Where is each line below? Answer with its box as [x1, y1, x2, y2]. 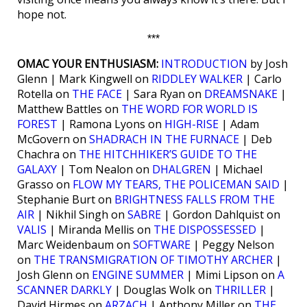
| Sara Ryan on [122, 86, 204, 101]
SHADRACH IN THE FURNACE [89, 131, 239, 147]
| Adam [219, 116, 259, 132]
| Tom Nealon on [57, 161, 152, 177]
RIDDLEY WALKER [151, 71, 243, 86]
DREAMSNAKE [204, 86, 278, 101]
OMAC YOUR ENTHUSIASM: [17, 56, 158, 71]
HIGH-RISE [164, 116, 219, 132]
